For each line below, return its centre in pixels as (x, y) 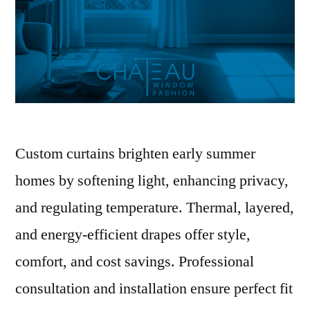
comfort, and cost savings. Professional (135, 262)
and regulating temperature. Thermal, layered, (155, 208)
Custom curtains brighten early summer (135, 154)
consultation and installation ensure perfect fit (154, 289)
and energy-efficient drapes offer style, (133, 235)
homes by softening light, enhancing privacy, (152, 181)
